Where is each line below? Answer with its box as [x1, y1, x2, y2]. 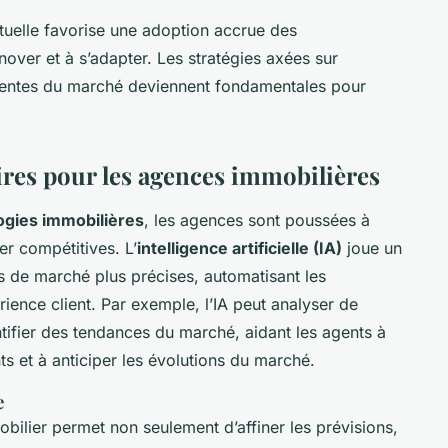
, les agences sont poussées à [144, 209, 370, 230]
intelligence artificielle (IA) [137, 237, 342, 258]
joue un [342, 237, 402, 258]
